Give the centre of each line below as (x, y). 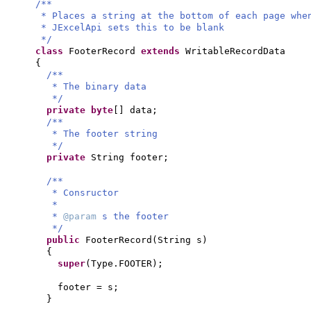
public (66, 240)
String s (180, 240)
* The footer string (105, 134)
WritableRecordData (235, 51)
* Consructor (85, 193)
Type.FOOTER (121, 263)
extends (163, 51)
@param (83, 216)
